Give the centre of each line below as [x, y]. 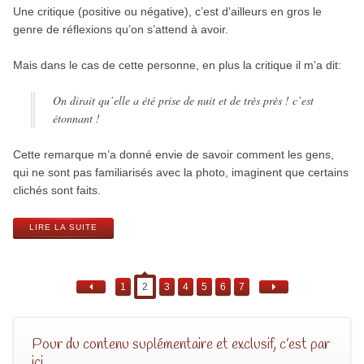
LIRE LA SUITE [63, 227]
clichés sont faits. [56, 191]
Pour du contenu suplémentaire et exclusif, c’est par [180, 345]
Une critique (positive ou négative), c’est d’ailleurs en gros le [167, 12]
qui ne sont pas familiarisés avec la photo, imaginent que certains [180, 173]
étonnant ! [76, 119]
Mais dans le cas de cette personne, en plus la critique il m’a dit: [177, 65]
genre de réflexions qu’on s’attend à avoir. [120, 30]
